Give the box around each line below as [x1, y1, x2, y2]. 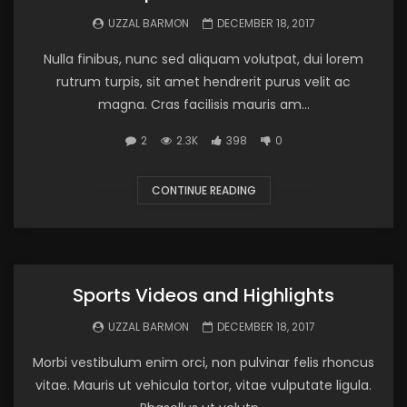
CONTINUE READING [151, 183, 256, 198]
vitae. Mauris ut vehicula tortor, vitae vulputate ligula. [35, 376, 372, 394]
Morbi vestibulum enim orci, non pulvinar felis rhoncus [33, 353, 374, 372]
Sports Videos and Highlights [73, 283, 334, 308]
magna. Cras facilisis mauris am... [97, 95, 310, 114]
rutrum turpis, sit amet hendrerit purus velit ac [56, 73, 351, 91]
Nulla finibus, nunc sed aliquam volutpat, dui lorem [44, 50, 363, 68]
